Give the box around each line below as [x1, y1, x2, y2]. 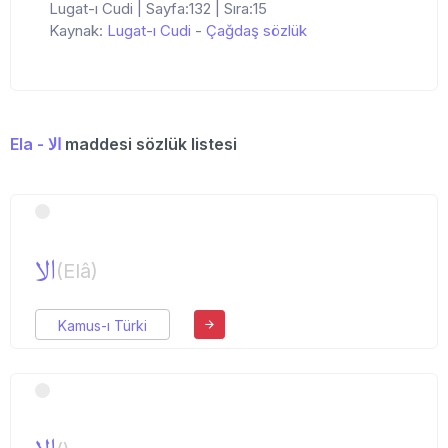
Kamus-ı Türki [58, 317, 147, 335]
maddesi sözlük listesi [61, 134, 237, 155]
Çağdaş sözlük [206, 21, 307, 41]
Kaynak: [49, 21, 107, 41]
